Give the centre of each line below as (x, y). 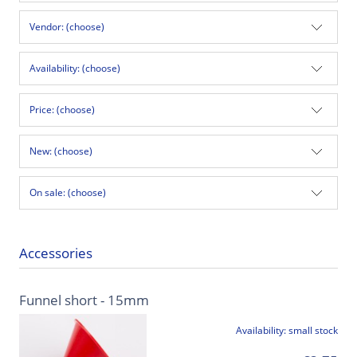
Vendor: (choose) (67, 26)
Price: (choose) (62, 109)
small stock (313, 331)
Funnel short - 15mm (84, 300)
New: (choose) (61, 151)
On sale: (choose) (68, 192)
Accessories (56, 253)
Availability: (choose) (75, 68)
